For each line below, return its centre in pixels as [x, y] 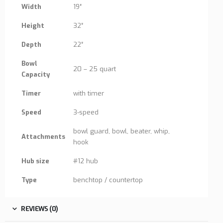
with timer [89, 94]
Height [33, 26]
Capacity [36, 75]
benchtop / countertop [108, 180]
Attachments [43, 137]
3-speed [86, 112]
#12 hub [86, 161]
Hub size [35, 161]
